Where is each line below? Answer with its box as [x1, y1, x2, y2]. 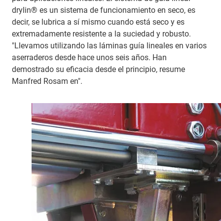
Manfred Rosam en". [12, 76, 82, 86]
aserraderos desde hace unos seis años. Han [12, 52, 167, 62]
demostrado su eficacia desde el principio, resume [12, 64, 185, 74]
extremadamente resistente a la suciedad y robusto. [12, 29, 191, 38]
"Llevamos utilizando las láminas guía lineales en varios [12, 40, 207, 50]
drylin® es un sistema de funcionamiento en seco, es [12, 5, 195, 15]
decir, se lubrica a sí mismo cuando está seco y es [12, 17, 184, 27]
